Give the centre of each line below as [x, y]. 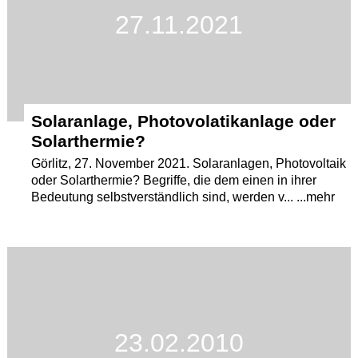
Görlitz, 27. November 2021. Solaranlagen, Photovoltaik [189, 163]
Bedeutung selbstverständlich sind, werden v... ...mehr [183, 197]
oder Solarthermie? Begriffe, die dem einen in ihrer [174, 180]
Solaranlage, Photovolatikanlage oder [184, 121]
